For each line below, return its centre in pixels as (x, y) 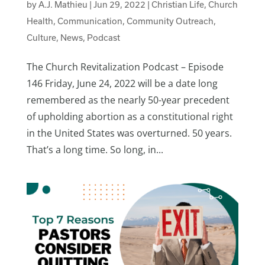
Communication (90, 21)
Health (40, 21)
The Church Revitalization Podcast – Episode (125, 67)
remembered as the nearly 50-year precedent (128, 100)
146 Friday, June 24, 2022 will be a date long (122, 83)
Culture (41, 37)
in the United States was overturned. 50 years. (129, 133)
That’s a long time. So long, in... (95, 149)
